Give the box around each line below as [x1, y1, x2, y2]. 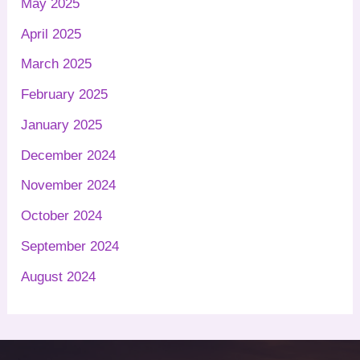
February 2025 [21, 87, 108, 103]
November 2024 [21, 178, 117, 194]
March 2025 [21, 56, 92, 72]
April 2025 [21, 26, 82, 42]
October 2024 [21, 208, 103, 224]
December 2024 [21, 147, 117, 163]
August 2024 [21, 268, 96, 284]
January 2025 [21, 117, 103, 133]
